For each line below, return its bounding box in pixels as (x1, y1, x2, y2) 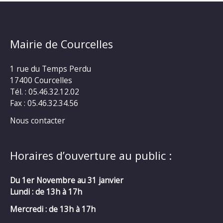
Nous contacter (10, 114, 65, 126)
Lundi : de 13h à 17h (10, 186, 82, 198)
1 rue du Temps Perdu (10, 63, 91, 75)
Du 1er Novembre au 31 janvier (10, 175, 123, 186)
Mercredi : (10, 203, 47, 215)
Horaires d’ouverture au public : (10, 148, 172, 163)
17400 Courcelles (10, 75, 72, 86)
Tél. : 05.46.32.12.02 (10, 86, 79, 98)
